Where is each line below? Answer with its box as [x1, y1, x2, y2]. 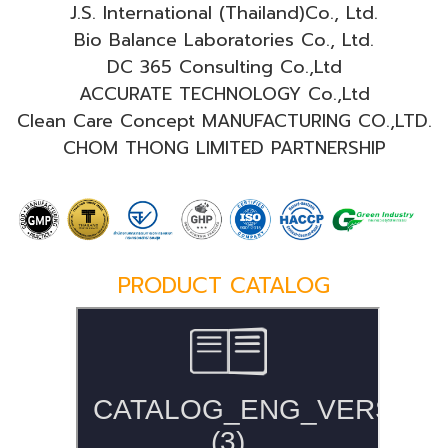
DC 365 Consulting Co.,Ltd [106, 52, 342, 81]
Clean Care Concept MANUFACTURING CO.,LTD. [16, 106, 432, 135]
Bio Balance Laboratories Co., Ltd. [74, 25, 374, 54]
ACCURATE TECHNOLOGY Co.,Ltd [78, 79, 370, 108]
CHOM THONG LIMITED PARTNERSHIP [62, 133, 386, 162]
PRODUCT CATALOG [118, 268, 330, 302]
